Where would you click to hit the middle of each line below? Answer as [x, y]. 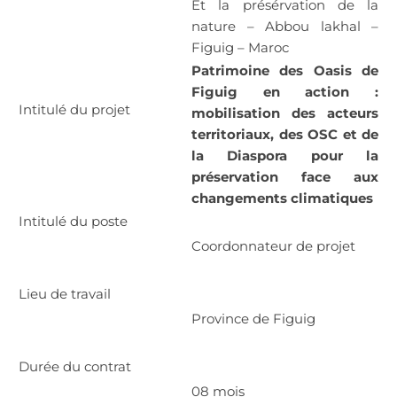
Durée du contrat [75, 366]
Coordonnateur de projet [273, 245]
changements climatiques [282, 198]
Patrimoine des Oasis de [285, 70]
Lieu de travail [65, 293]
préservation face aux [285, 176]
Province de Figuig [253, 318]
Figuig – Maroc [240, 47]
